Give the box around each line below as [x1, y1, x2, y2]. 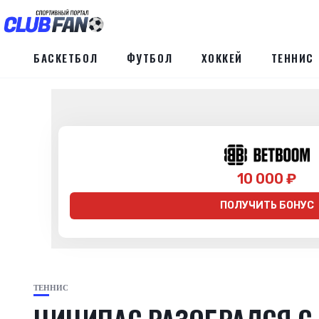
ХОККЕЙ [201, 50, 243, 66]
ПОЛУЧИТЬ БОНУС [219, 199, 314, 211]
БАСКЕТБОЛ [33, 50, 98, 66]
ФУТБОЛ [126, 50, 173, 66]
